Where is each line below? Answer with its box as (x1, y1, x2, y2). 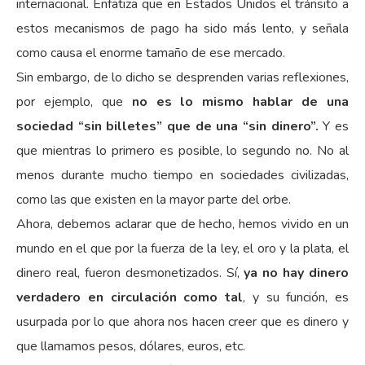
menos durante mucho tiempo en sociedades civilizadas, (16, 165, 349, 184)
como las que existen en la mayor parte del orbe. (16, 190, 291, 209)
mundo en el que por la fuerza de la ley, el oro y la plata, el (16, 239, 349, 257)
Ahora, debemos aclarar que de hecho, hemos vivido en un (16, 214, 349, 233)
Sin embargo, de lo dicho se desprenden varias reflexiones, (16, 68, 349, 86)
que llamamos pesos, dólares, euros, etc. (16, 336, 245, 355)
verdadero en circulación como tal (16, 288, 243, 306)
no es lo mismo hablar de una (131, 92, 350, 111)
